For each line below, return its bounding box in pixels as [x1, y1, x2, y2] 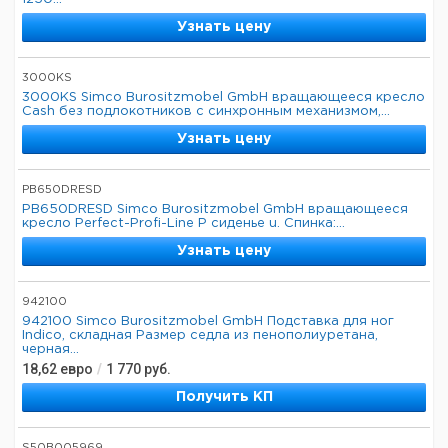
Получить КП [175, 391, 273, 403]
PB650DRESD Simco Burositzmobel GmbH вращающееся [22, 204, 408, 215]
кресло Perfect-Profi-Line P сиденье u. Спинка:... [22, 218, 345, 229]
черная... [22, 344, 79, 355]
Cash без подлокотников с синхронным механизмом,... [22, 106, 390, 117]
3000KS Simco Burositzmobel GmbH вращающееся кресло [22, 92, 425, 103]
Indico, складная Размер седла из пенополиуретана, [22, 330, 378, 341]
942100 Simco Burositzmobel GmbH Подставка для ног [22, 316, 394, 327]
